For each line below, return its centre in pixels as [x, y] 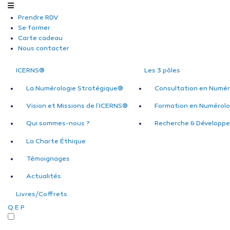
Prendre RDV [38, 18]
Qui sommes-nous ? [58, 124]
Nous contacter [44, 49]
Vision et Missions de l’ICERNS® [77, 106]
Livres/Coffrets [42, 194]
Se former [34, 28]
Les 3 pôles [162, 71]
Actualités [44, 177]
